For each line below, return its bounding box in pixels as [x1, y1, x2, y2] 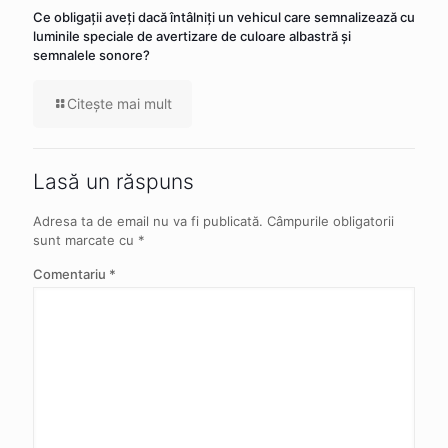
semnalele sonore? [33, 46, 150, 63]
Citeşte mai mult [67, 94, 172, 112]
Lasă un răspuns [33, 168, 194, 194]
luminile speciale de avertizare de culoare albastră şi [33, 27, 351, 44]
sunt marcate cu [33, 231, 138, 248]
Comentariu [33, 265, 109, 282]
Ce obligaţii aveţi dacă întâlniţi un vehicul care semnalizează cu [33, 8, 415, 25]
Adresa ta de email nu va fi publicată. [33, 212, 263, 229]
